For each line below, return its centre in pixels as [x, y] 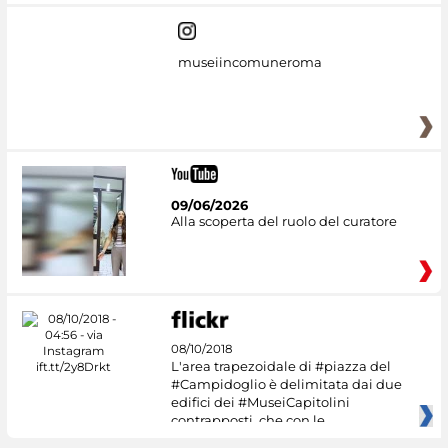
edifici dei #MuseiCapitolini [260, 401]
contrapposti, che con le [247, 419]
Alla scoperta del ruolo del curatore [283, 221]
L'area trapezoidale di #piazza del [280, 365]
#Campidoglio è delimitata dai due [286, 383]
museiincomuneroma [249, 61]
